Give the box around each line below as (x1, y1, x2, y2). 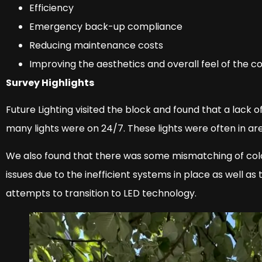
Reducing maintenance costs (29, 38, 163, 52)
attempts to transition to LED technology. (6, 186, 196, 200)
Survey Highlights (6, 75, 94, 89)
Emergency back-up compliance (29, 19, 182, 33)
